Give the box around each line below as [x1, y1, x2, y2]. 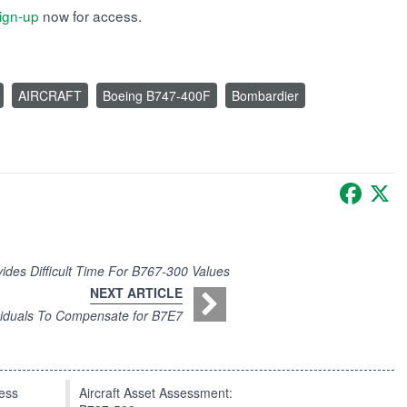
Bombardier [232, 86, 299, 105]
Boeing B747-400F [103, 86, 211, 105]
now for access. [39, 5, 142, 26]
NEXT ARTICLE [90, 283, 183, 303]
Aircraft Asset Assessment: [79, 383, 233, 402]
